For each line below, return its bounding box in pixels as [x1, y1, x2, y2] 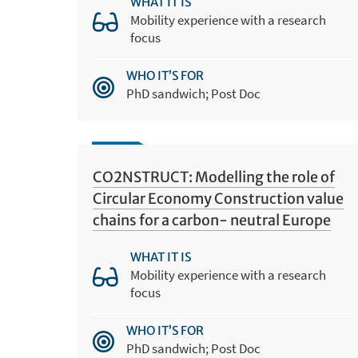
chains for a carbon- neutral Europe [92, 211, 331, 230]
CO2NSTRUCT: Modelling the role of [92, 168, 335, 187]
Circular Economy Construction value [92, 189, 344, 209]
